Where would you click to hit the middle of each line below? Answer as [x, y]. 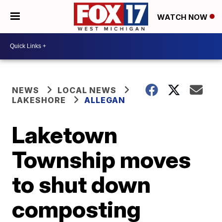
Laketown [65, 135]
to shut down [82, 184]
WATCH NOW [183, 17]
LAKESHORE [39, 100]
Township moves [102, 159]
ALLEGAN [105, 100]
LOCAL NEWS [87, 90]
